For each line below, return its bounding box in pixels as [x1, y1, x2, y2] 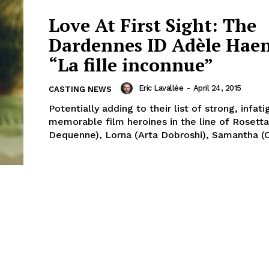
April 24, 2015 [193, 83, 241, 93]
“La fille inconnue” [49, 53, 213, 77]
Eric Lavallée [138, 83, 183, 93]
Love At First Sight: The [49, 13, 256, 38]
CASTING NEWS [49, 85, 112, 94]
